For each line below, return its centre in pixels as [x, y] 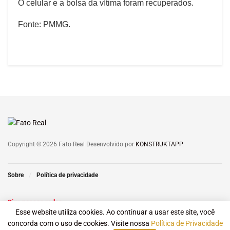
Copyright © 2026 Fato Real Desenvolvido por [72, 144]
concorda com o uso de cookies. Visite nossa [79, 223]
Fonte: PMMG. [44, 24]
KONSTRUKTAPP [159, 144]
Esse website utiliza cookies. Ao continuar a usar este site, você [115, 212]
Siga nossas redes [35, 202]
